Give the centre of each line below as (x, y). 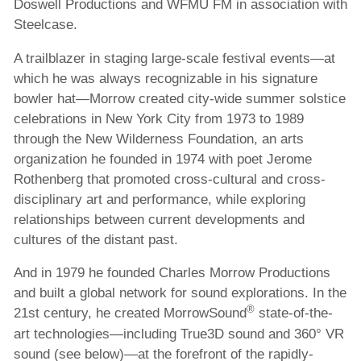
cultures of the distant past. (95, 239)
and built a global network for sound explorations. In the (180, 293)
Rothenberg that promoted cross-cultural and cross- (169, 179)
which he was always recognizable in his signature (165, 78)
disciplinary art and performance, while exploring (159, 199)
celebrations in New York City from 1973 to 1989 (158, 118)
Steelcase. (45, 25)
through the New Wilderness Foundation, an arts (158, 139)
